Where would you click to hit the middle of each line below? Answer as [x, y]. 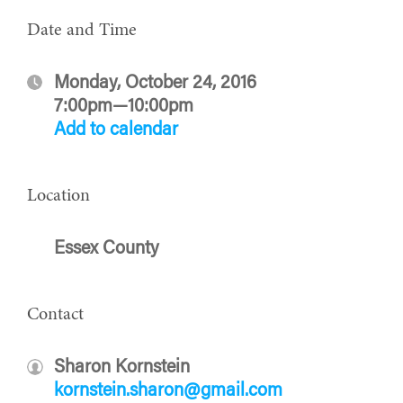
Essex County [107, 249]
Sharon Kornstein [122, 367]
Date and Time [82, 30]
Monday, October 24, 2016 [155, 83]
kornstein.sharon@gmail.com [168, 391]
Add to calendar [116, 130]
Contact [55, 314]
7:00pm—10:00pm [124, 107]
